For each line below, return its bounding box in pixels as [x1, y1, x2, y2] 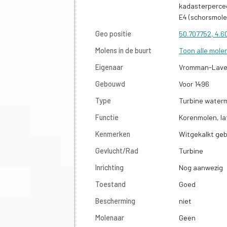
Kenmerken [95, 129, 130, 138]
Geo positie [95, 29, 131, 38]
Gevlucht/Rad [95, 146, 138, 155]
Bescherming [95, 196, 135, 205]
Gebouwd [95, 79, 125, 88]
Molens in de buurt [95, 46, 152, 55]
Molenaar [95, 213, 124, 222]
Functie [95, 112, 119, 122]
